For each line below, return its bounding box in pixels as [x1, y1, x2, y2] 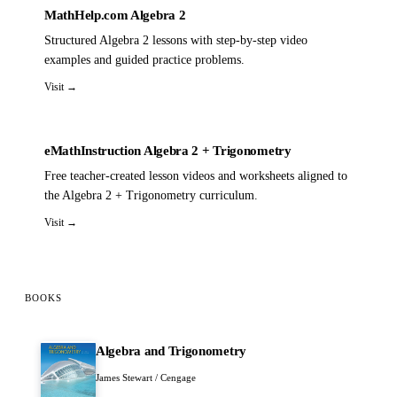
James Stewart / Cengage [96, 371, 196, 383]
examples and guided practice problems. [44, 52, 245, 66]
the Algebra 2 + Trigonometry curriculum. [44, 188, 258, 202]
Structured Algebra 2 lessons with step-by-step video [44, 33, 307, 47]
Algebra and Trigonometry [96, 343, 247, 358]
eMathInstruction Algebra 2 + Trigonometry [44, 143, 292, 158]
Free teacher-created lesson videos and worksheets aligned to [44, 168, 347, 183]
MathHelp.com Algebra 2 [44, 7, 186, 22]
